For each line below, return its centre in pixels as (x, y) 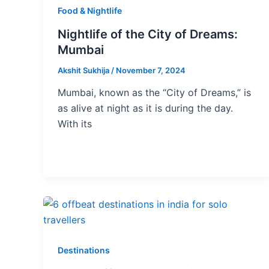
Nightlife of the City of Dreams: (148, 34)
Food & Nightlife (90, 11)
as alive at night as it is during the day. (145, 108)
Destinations (84, 250)
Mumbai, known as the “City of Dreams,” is (154, 93)
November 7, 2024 (151, 70)
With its (75, 124)
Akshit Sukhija (84, 70)
